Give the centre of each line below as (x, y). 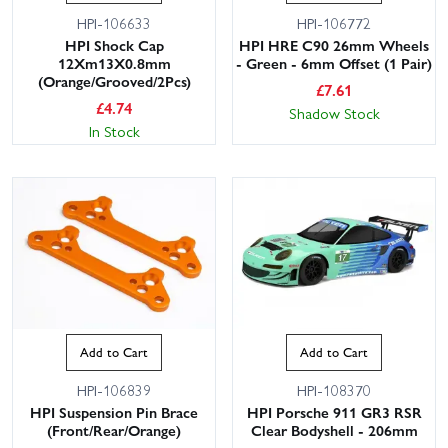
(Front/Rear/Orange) (114, 429)
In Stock (114, 130)
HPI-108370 (334, 389)
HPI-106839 (114, 389)
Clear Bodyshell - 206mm (334, 429)
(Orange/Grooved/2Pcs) (114, 80)
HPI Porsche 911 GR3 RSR (334, 411)
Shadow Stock (334, 112)
